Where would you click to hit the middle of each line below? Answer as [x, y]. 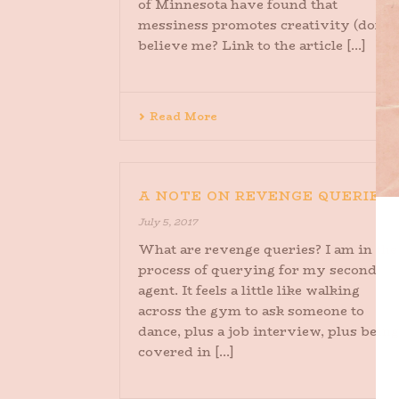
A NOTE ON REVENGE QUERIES [264, 196]
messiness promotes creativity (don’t [265, 25]
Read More [183, 116]
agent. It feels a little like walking [249, 290]
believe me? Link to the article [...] [252, 45]
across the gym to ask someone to [251, 311]
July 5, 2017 [168, 222]
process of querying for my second [257, 270]
